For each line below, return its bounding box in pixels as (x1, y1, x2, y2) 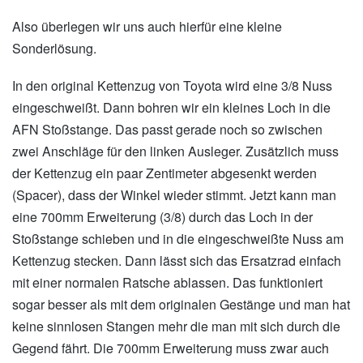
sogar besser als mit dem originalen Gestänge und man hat (12, 294, 350, 314)
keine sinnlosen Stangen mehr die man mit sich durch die (12, 316, 340, 335)
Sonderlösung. (12, 38, 96, 58)
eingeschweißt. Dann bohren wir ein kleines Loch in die (12, 97, 331, 117)
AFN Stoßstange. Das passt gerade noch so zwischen (12, 119, 322, 139)
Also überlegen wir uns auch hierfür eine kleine (12, 16, 282, 36)
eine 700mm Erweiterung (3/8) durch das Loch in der (12, 207, 313, 226)
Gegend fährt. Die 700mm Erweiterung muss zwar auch (12, 338, 329, 357)
